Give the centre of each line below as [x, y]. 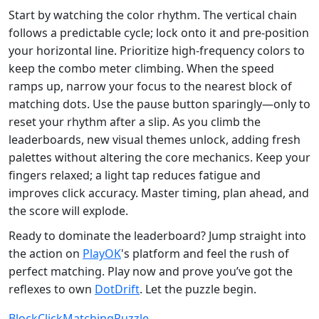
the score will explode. [68, 210]
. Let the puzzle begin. [198, 289]
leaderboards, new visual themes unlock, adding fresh [155, 139]
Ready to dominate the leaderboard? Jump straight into [157, 235]
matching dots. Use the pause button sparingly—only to [159, 104]
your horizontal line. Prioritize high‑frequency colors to [157, 50]
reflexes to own [52, 289]
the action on [46, 253]
